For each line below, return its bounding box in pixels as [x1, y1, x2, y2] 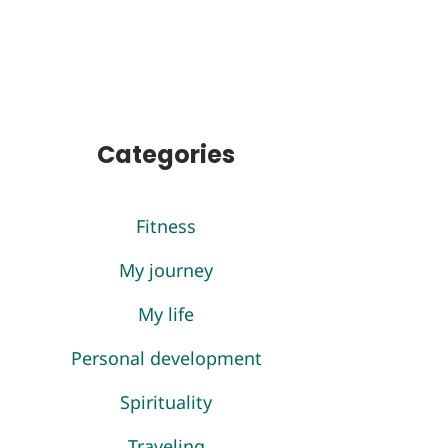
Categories [97, 138, 235, 171]
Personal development [70, 346, 262, 370]
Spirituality [120, 390, 212, 414]
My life [138, 302, 194, 326]
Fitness [136, 214, 196, 238]
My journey [119, 258, 213, 282]
